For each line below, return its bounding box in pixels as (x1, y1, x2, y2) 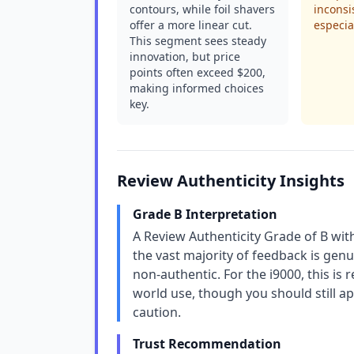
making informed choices (130, 81, 264, 96)
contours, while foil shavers (130, 2, 275, 17)
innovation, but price (130, 49, 240, 64)
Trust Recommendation (133, 335, 281, 352)
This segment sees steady (130, 33, 266, 48)
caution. (133, 303, 181, 321)
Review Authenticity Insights (117, 170, 345, 191)
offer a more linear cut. (130, 17, 252, 32)
